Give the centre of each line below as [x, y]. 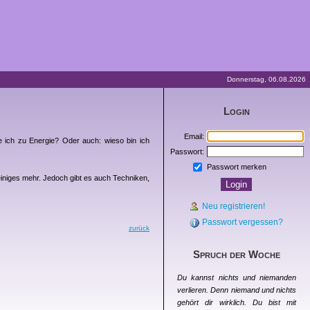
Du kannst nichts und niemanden [237, 277]
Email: [194, 136]
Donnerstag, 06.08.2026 [266, 79]
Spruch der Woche [237, 254]
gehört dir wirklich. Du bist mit [237, 302]
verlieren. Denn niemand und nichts [237, 290]
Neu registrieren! [234, 206]
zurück [139, 228]
